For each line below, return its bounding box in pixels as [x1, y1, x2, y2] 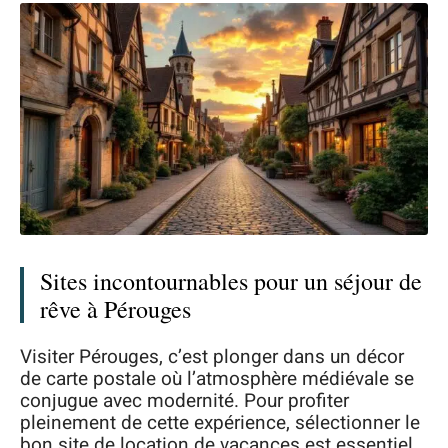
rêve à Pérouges [40, 293, 191, 326]
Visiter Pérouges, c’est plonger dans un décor [20, 342, 404, 371]
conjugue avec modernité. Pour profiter [20, 386, 349, 415]
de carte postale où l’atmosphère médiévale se [20, 364, 414, 393]
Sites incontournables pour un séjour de [40, 265, 422, 298]
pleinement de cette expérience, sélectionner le [20, 408, 420, 437]
